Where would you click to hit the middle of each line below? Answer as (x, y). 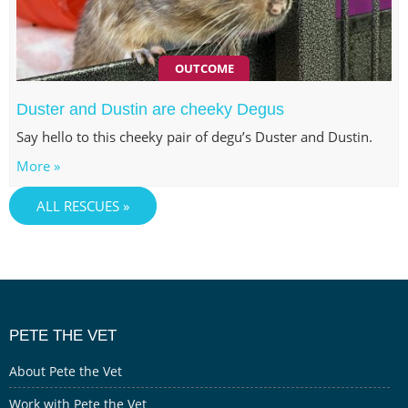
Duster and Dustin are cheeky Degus (151, 109)
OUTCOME (204, 68)
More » (39, 166)
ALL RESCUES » (83, 206)
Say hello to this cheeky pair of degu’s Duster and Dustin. (195, 137)
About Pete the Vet (66, 371)
